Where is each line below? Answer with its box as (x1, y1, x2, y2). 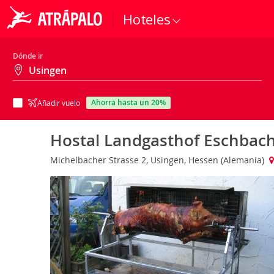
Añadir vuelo (37, 98, 80, 108)
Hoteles (123, 10, 171, 28)
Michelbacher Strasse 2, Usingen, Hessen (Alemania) (50, 154, 267, 166)
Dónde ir (13, 51, 43, 61)
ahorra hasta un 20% (96, 97, 166, 108)
